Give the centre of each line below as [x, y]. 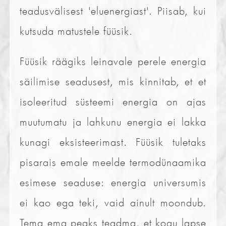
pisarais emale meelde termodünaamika [113, 162]
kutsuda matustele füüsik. [76, 31]
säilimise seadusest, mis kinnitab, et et [113, 81]
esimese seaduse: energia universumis [113, 182]
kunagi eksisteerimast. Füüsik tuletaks [113, 142]
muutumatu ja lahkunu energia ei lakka [113, 121]
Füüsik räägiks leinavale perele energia [113, 61]
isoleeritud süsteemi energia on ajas [113, 101]
